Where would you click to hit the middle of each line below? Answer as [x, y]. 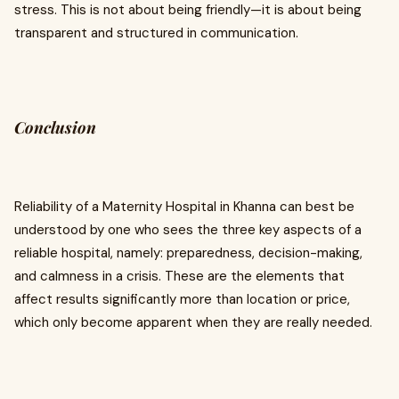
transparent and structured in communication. [156, 33]
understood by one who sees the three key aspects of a [188, 230]
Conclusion [55, 128]
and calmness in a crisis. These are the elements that [179, 277]
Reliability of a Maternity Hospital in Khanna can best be [184, 207]
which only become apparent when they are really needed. [193, 323]
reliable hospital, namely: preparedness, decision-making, [188, 253]
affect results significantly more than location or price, [182, 300]
